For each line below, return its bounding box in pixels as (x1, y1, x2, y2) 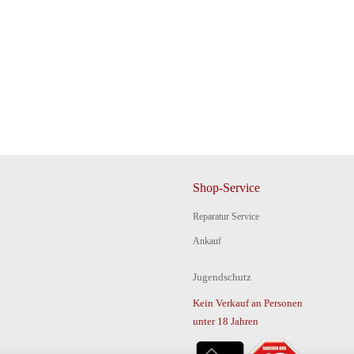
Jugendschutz (193, 271, 251, 283)
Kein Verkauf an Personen (193, 297, 303, 309)
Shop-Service (193, 181, 260, 194)
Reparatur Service (193, 211, 259, 222)
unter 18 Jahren (193, 315, 258, 327)
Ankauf (193, 235, 221, 247)
